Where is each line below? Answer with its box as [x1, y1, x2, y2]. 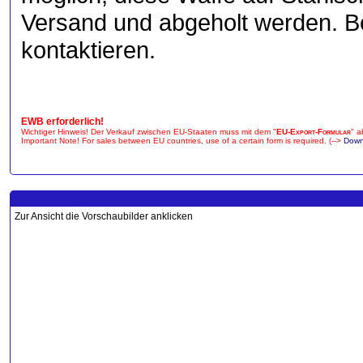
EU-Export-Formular [276, 127, 351, 136]
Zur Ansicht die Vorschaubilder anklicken [15, 211, 193, 222]
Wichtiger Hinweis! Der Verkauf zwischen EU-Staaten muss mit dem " [21, 127, 276, 136]
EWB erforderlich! [21, 116, 104, 127]
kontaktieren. [21, 36, 156, 63]
